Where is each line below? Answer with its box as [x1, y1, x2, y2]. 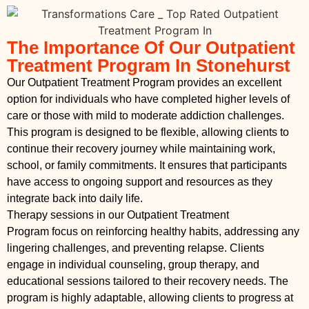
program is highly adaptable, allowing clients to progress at [7, 292, 293, 303]
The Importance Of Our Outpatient [7, 37, 295, 58]
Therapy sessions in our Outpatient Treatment [7, 209, 229, 221]
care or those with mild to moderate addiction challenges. [7, 110, 284, 121]
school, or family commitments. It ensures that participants [7, 159, 287, 171]
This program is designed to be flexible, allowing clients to [7, 126, 289, 138]
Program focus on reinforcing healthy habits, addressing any [7, 226, 299, 237]
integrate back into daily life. [7, 192, 143, 204]
